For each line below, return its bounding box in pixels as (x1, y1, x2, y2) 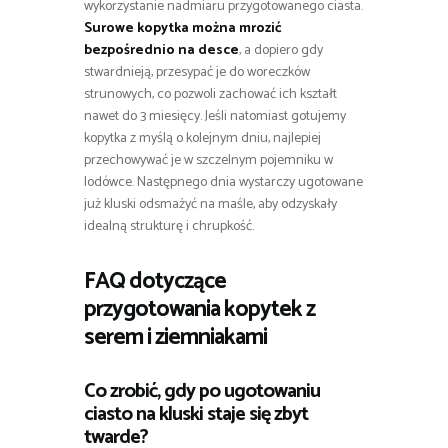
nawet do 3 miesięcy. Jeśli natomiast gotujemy (84, 104, 346, 128)
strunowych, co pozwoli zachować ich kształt (84, 82, 337, 106)
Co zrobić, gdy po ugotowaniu (84, 374, 320, 408)
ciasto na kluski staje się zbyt (84, 397, 308, 431)
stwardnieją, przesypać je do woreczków (84, 60, 310, 84)
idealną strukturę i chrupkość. (84, 214, 254, 238)
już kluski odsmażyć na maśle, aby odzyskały (84, 192, 337, 216)
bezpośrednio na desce (84, 38, 239, 62)
